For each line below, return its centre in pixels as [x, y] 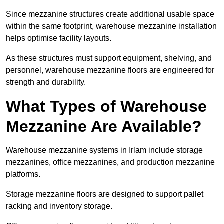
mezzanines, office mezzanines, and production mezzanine [110, 162]
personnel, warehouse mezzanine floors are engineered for [110, 70]
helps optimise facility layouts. [59, 38]
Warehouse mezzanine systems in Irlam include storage [104, 150]
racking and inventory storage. [59, 206]
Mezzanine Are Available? [104, 127]
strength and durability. [46, 82]
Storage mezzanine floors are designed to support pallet [105, 194]
